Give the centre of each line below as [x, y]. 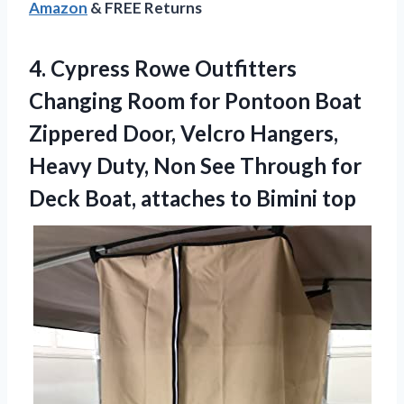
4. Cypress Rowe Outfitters [163, 69]
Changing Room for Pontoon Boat [195, 101]
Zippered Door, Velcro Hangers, [184, 133]
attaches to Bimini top [248, 198]
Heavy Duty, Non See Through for [195, 166]
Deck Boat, [85, 198]
